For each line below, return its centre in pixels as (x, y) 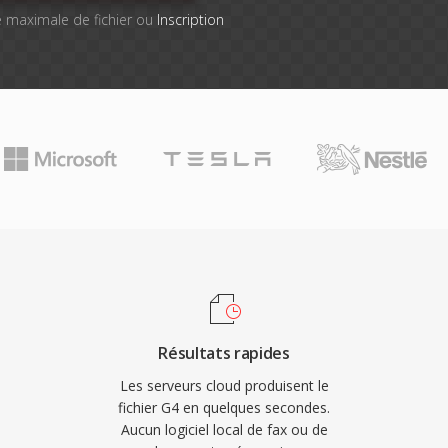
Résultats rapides (224, 353)
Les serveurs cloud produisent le (224, 385)
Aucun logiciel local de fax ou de (224, 429)
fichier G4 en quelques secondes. (224, 407)
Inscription (190, 19)
